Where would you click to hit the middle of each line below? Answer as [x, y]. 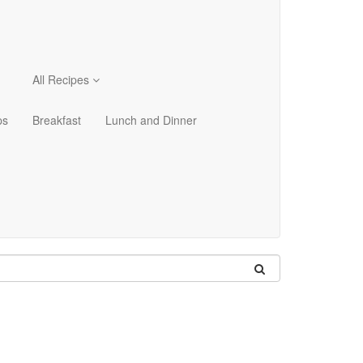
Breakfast [57, 120]
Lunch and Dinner [151, 120]
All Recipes [62, 79]
